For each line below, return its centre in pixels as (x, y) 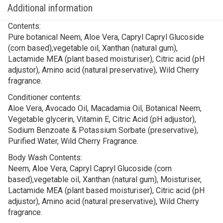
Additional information (50, 8)
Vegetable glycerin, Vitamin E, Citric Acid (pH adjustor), (102, 119)
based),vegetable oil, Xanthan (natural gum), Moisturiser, (105, 180)
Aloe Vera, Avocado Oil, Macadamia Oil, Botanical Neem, (105, 109)
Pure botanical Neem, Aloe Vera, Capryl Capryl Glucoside (106, 37)
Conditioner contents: (45, 98)
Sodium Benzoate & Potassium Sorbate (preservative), (103, 130)
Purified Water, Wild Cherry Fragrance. (73, 141)
